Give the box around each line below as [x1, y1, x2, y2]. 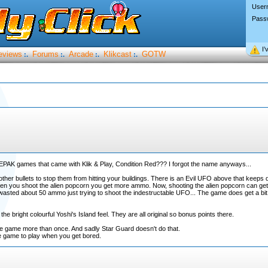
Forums [32, 50, 59, 59]
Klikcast [103, 50, 132, 59]
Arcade [68, 50, 93, 59]
